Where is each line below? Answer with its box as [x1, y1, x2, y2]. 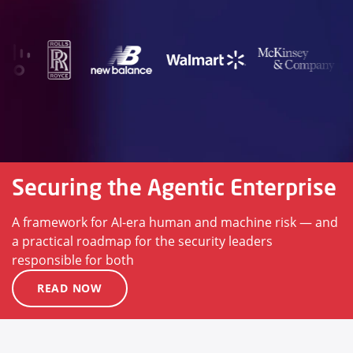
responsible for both [12, 251, 134, 269]
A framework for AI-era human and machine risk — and [12, 214, 338, 232]
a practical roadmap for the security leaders [12, 232, 273, 251]
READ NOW [37, 281, 102, 296]
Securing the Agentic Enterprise [12, 173, 336, 203]
